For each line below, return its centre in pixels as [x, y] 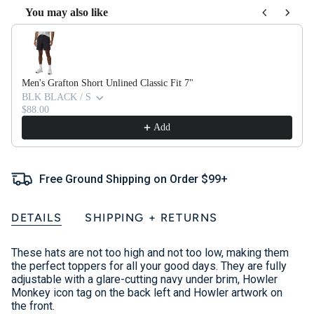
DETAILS [37, 218]
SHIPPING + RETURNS [151, 218]
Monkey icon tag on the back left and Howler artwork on [147, 293]
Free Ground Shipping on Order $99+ [134, 179]
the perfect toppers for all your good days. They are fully [149, 266]
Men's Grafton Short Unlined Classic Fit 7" [108, 83]
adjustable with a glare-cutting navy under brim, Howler [144, 280]
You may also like [67, 13]
